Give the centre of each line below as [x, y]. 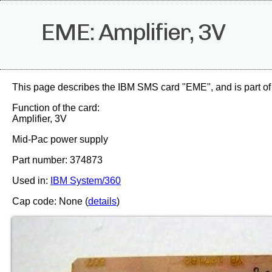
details [102, 201]
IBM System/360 [86, 181]
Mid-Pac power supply [60, 139]
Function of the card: [56, 108]
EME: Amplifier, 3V [133, 32]
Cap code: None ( [50, 201]
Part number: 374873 [57, 160]
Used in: [31, 181]
